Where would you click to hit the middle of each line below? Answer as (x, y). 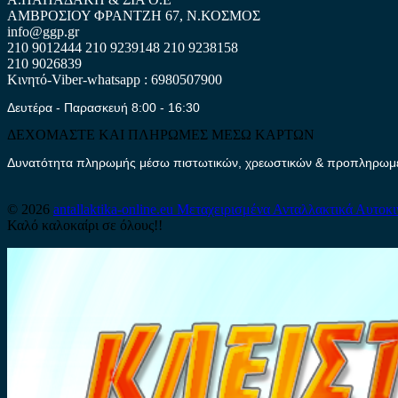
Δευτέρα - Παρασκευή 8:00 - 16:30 (103, 107)
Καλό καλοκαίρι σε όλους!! (85, 225)
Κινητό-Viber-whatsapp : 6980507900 (115, 79)
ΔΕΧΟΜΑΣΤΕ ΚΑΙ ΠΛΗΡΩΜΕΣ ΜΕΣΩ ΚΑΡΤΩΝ (161, 134)
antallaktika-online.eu (115, 209)
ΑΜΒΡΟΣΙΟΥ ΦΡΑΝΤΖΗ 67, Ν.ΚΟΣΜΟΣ (134, 15)
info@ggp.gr (43, 31)
